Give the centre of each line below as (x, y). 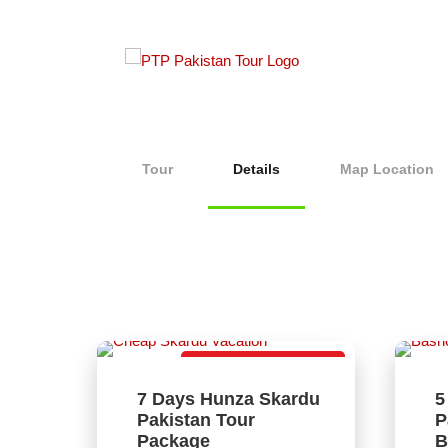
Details (256, 169)
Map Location (387, 169)
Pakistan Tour (196, 420)
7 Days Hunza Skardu (228, 399)
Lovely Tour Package (262, 369)
